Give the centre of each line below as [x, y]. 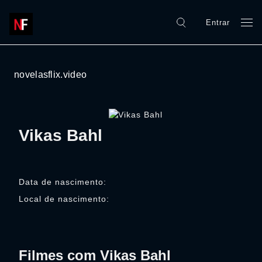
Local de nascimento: [64, 199]
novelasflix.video [51, 75]
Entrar [218, 22]
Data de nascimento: [63, 182]
